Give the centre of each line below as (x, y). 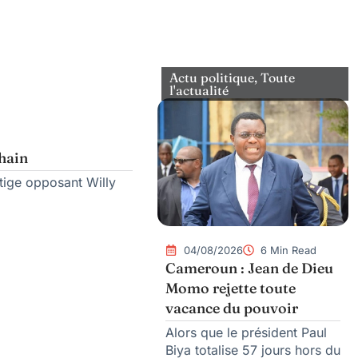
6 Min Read (288, 250)
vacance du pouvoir (232, 308)
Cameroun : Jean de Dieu (249, 268)
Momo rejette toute (231, 288)
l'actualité (199, 91)
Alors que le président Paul (246, 332)
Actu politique (212, 78)
